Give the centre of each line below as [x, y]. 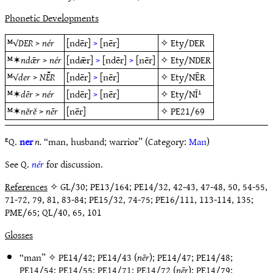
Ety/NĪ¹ [186, 94]
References [26, 186]
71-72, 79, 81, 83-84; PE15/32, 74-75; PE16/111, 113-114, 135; [129, 199]
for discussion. [73, 164]
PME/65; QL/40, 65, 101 [53, 212]
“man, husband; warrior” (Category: [115, 141]
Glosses [19, 235]
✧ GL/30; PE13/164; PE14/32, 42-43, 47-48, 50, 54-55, [158, 186]
